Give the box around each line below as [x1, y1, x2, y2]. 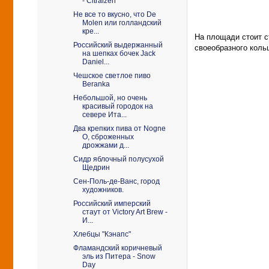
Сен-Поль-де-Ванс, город [73, 177, 160, 186]
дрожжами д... [82, 141, 129, 150]
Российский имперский [73, 199, 151, 208]
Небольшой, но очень [73, 94, 147, 102]
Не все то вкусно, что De [73, 10, 156, 19]
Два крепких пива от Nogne [73, 124, 166, 133]
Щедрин [82, 163, 110, 172]
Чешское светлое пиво [73, 71, 151, 80]
